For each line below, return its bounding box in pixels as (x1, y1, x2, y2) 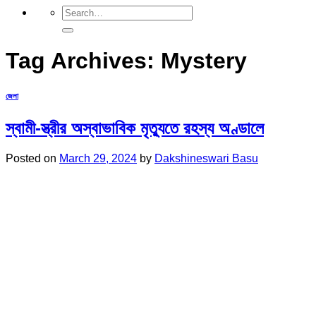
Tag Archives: (6, 48, 161, 74)
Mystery (161, 48, 247, 74)
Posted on (6, 152, 59, 165)
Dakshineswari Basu (154, 152, 258, 165)
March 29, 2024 (59, 152, 137, 165)
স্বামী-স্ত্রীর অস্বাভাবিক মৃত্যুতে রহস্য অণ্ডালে (6, 119, 264, 138)
